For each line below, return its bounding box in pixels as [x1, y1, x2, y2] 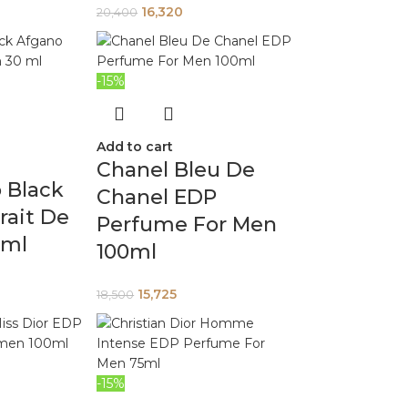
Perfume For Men [97, 212, 278, 237]
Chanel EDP [97, 185, 218, 209]
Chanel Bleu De [97, 158, 256, 182]
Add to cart [97, 138, 174, 155]
